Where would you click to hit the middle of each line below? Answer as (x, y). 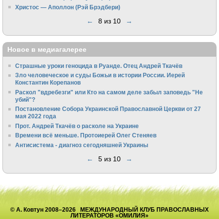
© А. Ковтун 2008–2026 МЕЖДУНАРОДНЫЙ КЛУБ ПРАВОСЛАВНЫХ (109, 209)
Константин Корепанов (48, 83)
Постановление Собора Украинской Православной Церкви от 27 (108, 109)
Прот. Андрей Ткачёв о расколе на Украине (77, 126)
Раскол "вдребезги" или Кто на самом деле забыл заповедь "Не (109, 92)
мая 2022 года (36, 116)
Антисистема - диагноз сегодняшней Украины (82, 145)
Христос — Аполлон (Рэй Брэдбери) (68, 7)
